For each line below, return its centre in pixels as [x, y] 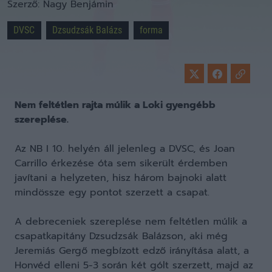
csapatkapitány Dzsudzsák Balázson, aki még [121, 236]
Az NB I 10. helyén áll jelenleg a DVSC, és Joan [125, 149]
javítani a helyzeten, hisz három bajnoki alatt [121, 178]
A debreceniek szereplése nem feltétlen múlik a [131, 222]
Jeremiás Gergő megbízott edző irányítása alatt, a [132, 251]
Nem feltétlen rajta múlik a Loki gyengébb [115, 105]
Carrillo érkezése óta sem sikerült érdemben [121, 163]
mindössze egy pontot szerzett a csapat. [112, 192]
